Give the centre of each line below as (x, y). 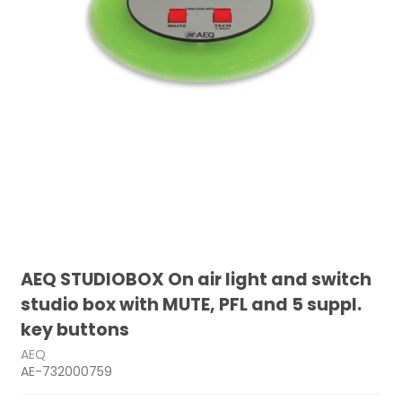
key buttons (75, 330)
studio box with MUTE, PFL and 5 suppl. (192, 305)
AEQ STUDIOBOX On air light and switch (197, 280)
